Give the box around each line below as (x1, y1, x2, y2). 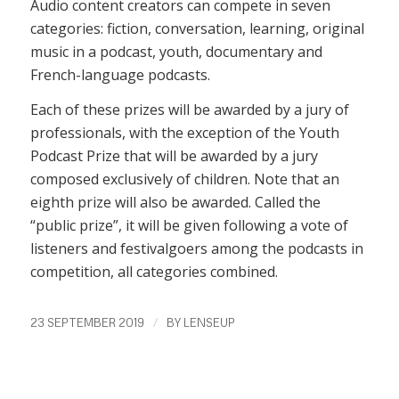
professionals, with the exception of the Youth (29, 123, 339, 143)
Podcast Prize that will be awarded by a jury (29, 146, 318, 167)
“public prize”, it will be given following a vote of (29, 216, 348, 236)
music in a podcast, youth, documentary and (29, 41, 322, 61)
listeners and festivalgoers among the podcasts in (29, 239, 363, 259)
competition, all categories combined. (29, 262, 278, 282)
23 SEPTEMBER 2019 (29, 314, 144, 330)
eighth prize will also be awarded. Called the (29, 192, 321, 213)
